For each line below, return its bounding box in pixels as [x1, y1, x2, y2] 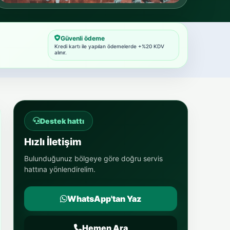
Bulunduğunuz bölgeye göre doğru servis [24, 154, 163, 163]
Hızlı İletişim [24, 136, 82, 148]
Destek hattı [40, 116, 84, 125]
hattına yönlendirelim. [24, 164, 95, 174]
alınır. [54, 49, 67, 55]
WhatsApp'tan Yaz [67, 193, 141, 204]
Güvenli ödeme [61, 34, 105, 42]
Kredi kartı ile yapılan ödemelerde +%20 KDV [54, 43, 164, 49]
